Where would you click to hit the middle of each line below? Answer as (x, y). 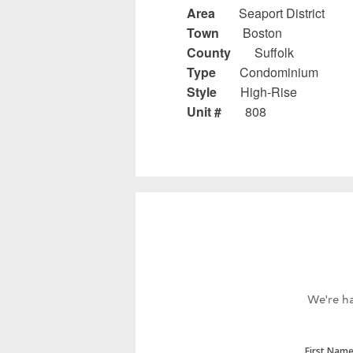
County (209, 52)
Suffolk (274, 52)
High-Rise (269, 91)
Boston (262, 32)
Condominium (279, 72)
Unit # (204, 111)
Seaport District (282, 13)
